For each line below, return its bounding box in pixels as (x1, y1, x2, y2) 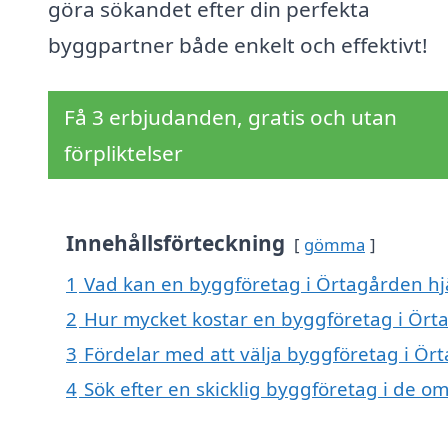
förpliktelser (64, 139, 183, 168)
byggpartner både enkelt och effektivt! (48, 31, 428, 60)
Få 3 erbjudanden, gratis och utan (64, 103, 397, 132)
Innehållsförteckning (66, 229, 285, 258)
